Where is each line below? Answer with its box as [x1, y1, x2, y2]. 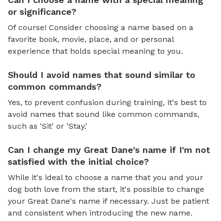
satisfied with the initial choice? [8, 156, 149, 167]
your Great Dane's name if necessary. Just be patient [8, 196, 209, 206]
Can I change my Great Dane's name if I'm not [8, 144, 210, 155]
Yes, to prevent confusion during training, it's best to [8, 97, 207, 107]
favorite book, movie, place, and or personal [8, 34, 174, 44]
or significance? [8, 6, 76, 17]
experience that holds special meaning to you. [8, 46, 183, 56]
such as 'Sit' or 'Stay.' [8, 121, 87, 131]
